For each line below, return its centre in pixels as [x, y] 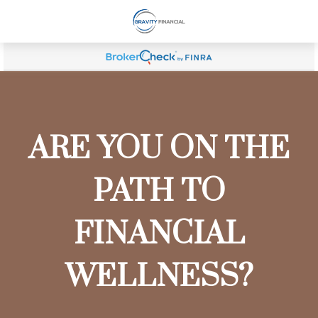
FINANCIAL [159, 234]
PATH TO [159, 192]
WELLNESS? [159, 277]
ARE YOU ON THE [159, 149]
